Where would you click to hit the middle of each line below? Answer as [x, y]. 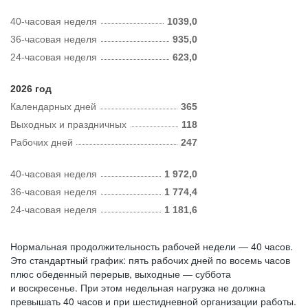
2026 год [31, 89]
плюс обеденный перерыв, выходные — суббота [121, 274]
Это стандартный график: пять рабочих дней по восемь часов [150, 260]
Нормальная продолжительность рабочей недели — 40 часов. [152, 246]
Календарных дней [53, 107]
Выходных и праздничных [68, 124]
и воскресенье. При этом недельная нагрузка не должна [138, 287]
